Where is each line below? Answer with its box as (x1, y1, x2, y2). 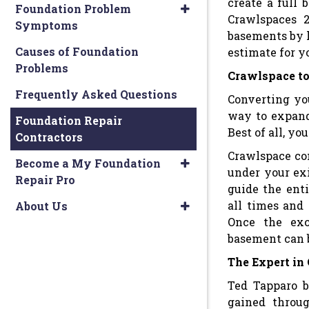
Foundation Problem (15, 1, 131, 16)
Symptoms (15, 18, 78, 32)
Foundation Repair (15, 113, 122, 128)
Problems (15, 61, 68, 75)
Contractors (15, 130, 83, 144)
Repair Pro (15, 172, 75, 187)
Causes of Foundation (15, 44, 139, 59)
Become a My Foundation (15, 156, 161, 170)
